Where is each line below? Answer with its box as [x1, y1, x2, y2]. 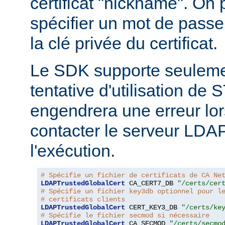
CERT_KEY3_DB [125, 203, 181, 212]
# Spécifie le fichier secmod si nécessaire [41, 211, 209, 220]
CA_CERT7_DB [125, 179, 177, 188]
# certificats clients [41, 195, 125, 204]
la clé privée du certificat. [30, 34, 217, 53]
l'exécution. [30, 141, 115, 161]
